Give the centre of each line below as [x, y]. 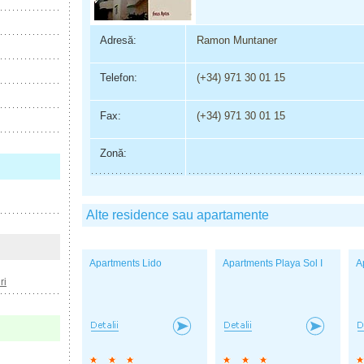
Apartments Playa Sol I [273, 264]
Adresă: [118, 40]
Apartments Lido [126, 264]
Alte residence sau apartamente [178, 215]
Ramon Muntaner [236, 40]
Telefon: [118, 78]
